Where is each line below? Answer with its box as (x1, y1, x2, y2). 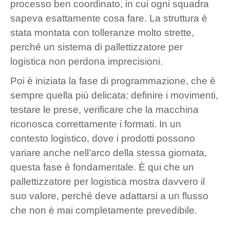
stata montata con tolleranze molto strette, (10, 27, 194, 38)
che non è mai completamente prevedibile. (10, 204, 197, 216)
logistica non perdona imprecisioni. (10, 55, 163, 67)
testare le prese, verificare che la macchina (10, 104, 199, 115)
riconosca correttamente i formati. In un (10, 118, 181, 129)
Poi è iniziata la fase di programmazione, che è (10, 75, 216, 86)
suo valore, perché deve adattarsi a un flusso (10, 190, 208, 201)
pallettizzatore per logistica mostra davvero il (10, 176, 205, 187)
